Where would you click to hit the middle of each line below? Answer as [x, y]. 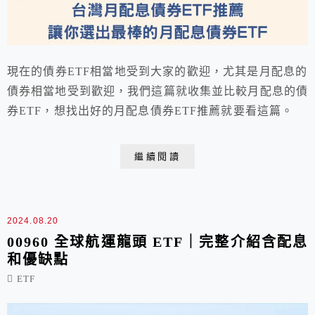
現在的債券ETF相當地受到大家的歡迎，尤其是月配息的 [157, 72]
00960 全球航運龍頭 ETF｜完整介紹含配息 [157, 242]
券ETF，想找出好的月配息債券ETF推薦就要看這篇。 [150, 111]
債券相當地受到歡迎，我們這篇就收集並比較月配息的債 [157, 91]
